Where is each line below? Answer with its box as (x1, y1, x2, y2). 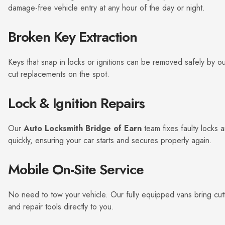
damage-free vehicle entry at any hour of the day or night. (8, 2, 205, 14)
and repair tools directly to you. (8, 201, 114, 212)
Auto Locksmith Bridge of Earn (24, 123, 142, 134)
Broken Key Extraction (8, 27, 137, 47)
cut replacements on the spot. (8, 68, 109, 80)
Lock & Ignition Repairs (8, 93, 145, 114)
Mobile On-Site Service (8, 159, 144, 180)
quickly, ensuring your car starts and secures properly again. (8, 135, 212, 146)
